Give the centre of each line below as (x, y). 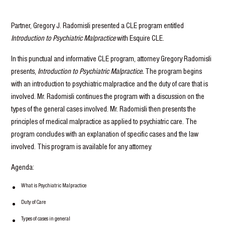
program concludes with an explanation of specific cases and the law (105, 134)
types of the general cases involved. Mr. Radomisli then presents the (104, 109)
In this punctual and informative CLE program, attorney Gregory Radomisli (111, 59)
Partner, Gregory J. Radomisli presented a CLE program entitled (98, 25)
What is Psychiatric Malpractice (54, 185)
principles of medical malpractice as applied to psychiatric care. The (104, 121)
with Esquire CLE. (141, 38)
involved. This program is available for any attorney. (82, 146)
